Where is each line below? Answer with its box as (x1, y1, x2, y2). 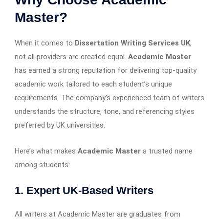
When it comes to (15, 38, 75, 47)
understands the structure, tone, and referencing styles (15, 107, 195, 116)
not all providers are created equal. (15, 52, 128, 61)
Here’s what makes (15, 146, 78, 155)
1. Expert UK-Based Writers (15, 184, 153, 197)
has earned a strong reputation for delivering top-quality (15, 66, 197, 75)
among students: (15, 160, 70, 169)
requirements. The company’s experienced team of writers (15, 93, 204, 102)
